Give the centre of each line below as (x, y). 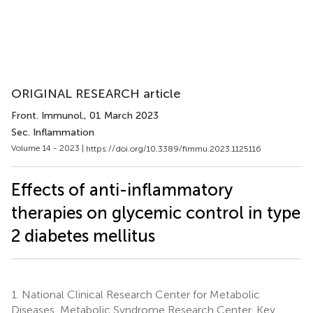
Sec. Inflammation (53, 132)
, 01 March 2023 (121, 116)
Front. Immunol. (48, 116)
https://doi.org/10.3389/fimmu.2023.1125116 (174, 148)
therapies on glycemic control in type (156, 212)
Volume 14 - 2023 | (49, 148)
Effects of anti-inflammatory (122, 189)
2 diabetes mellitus (83, 235)
